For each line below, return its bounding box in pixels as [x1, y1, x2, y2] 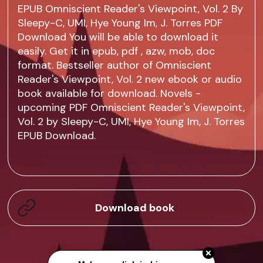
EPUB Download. [18, 129, 96, 143]
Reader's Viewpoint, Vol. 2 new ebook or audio [18, 72, 242, 87]
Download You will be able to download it [18, 30, 219, 45]
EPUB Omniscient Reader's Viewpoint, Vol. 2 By [18, 2, 244, 16]
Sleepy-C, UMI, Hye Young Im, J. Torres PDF [18, 16, 223, 31]
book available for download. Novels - [18, 86, 201, 101]
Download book [95, 200, 174, 215]
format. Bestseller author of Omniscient [18, 58, 212, 73]
